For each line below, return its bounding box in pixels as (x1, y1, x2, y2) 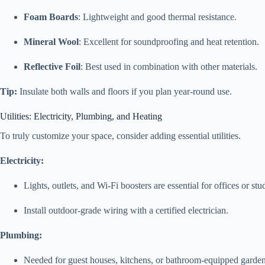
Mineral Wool (24, 37, 79, 47)
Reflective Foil (24, 62, 80, 72)
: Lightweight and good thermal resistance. (78, 12, 237, 22)
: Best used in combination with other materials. (80, 62, 257, 72)
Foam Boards (24, 12, 78, 22)
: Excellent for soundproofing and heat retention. (79, 37, 259, 47)
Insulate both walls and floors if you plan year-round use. (17, 86, 232, 97)
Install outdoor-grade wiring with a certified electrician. (24, 205, 228, 215)
